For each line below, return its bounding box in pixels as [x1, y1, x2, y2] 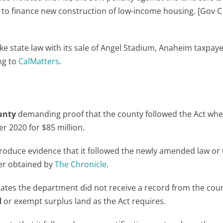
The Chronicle [55, 158, 107, 170]
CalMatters [18, 55, 60, 67]
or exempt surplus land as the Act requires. [1, 195, 166, 207]
